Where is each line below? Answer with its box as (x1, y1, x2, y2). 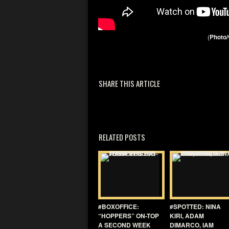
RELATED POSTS (99, 131, 145, 143)
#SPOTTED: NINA (170, 202, 221, 211)
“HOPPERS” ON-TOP (98, 211, 159, 220)
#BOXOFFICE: (98, 202, 139, 211)
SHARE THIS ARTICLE (99, 78, 160, 89)
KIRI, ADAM (170, 211, 204, 220)
